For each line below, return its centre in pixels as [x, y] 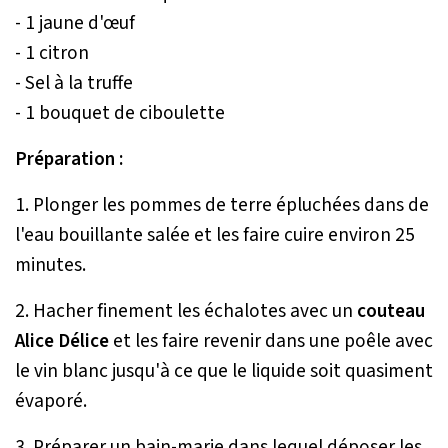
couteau [391, 310]
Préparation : [69, 158]
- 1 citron [52, 52]
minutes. [50, 264]
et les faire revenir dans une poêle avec [271, 340]
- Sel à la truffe [74, 82]
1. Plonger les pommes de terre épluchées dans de [222, 204]
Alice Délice [62, 340]
